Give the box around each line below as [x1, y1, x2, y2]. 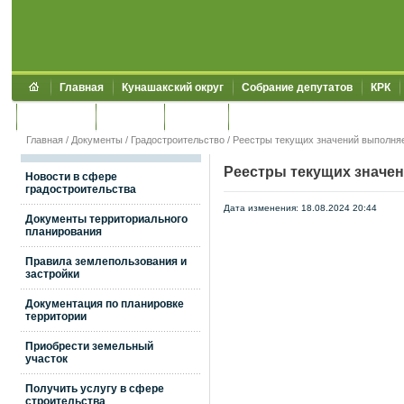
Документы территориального [25, 213, 188, 225]
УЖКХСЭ [173, 110, 219, 123]
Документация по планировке [25, 298, 184, 310]
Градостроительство [131, 134, 225, 145]
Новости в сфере [25, 170, 117, 183]
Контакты [105, 110, 155, 123]
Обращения [25, 110, 87, 123]
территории [25, 310, 87, 323]
